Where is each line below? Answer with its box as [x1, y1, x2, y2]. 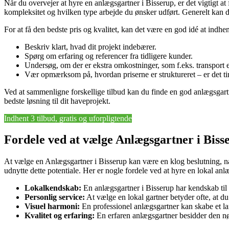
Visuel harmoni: [25, 202, 80, 211]
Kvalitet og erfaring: [25, 211, 95, 220]
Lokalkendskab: [25, 184, 81, 193]
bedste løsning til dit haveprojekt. [4, 96, 110, 105]
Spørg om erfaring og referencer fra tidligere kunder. [25, 51, 193, 60]
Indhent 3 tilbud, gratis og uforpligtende [4, 113, 132, 123]
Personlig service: [25, 193, 85, 202]
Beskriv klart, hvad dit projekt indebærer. [25, 42, 156, 51]
